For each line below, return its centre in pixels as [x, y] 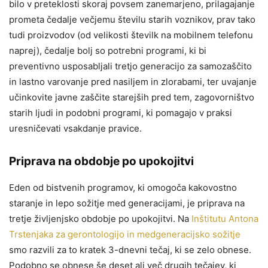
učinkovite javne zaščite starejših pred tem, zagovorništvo [132, 97]
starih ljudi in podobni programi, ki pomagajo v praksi [121, 112]
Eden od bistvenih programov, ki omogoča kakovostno [123, 187]
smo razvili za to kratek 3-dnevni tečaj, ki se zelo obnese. [130, 249]
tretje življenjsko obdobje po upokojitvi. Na [100, 218]
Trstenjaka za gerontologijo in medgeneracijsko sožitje [125, 234]
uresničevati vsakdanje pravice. [75, 128]
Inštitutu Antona [225, 218]
